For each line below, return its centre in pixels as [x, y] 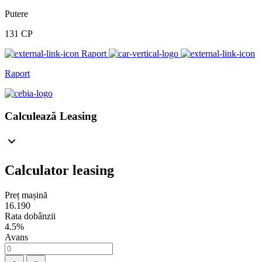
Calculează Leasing [51, 116]
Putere [16, 14]
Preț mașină [26, 195]
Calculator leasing [59, 170]
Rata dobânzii [30, 216]
